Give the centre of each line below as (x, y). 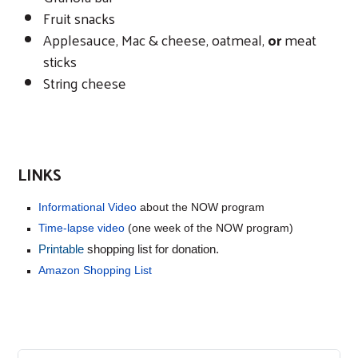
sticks (60, 61)
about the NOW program (201, 207)
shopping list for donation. (153, 249)
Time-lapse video (82, 227)
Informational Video (88, 207)
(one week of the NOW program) (209, 227)
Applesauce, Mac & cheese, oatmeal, (155, 39)
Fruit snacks (79, 18)
